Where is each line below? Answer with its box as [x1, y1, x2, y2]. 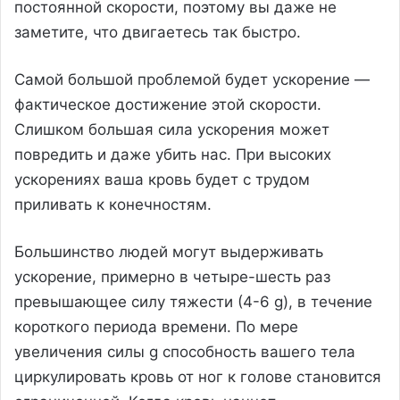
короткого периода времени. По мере [14, 317, 298, 336]
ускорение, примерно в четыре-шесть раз [14, 267, 330, 286]
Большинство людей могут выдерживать [14, 242, 323, 261]
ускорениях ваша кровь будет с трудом [14, 170, 310, 188]
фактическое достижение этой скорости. [14, 95, 321, 113]
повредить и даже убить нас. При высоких [14, 145, 331, 163]
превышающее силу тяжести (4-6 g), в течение [14, 292, 372, 311]
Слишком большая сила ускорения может [14, 120, 329, 138]
